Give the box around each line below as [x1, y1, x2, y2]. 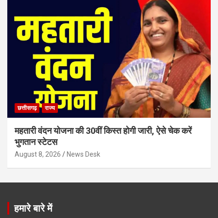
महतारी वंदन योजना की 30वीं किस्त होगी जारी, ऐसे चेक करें [15, 126, 192, 136]
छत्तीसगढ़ [18, 105, 36, 112]
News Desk [67, 150, 100, 159]
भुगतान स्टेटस [15, 137, 57, 147]
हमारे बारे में [14, 202, 52, 215]
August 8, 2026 [15, 150, 61, 159]
